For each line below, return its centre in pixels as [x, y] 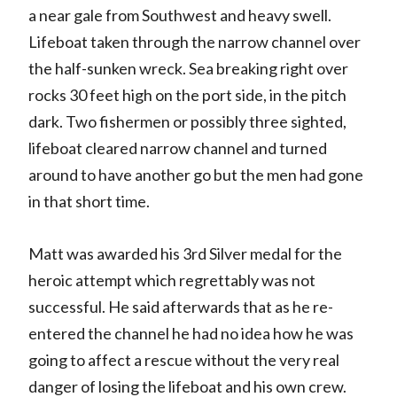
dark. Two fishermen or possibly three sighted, [187, 122]
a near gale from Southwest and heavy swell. [179, 16]
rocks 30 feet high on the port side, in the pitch [187, 95]
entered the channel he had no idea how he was [191, 334]
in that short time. [89, 202]
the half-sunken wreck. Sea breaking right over [188, 69]
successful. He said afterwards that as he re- [180, 307]
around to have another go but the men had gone [195, 175]
